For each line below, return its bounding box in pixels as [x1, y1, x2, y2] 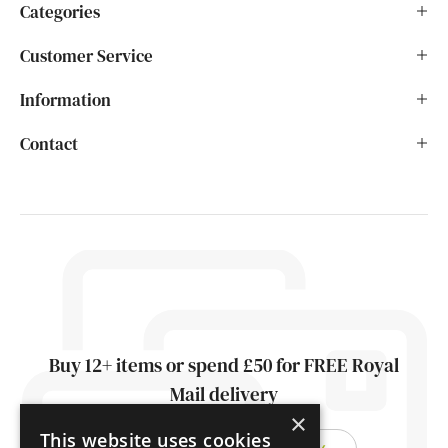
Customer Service [20, 44, 153, 68]
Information [20, 88, 111, 112]
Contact [20, 132, 78, 156]
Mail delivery [170, 381, 278, 407]
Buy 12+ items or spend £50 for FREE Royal [49, 352, 399, 378]
